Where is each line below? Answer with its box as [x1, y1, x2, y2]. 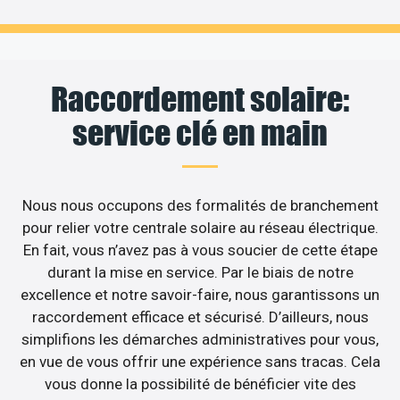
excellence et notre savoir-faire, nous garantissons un [21, 286, 379, 304]
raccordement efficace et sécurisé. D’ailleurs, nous [31, 308, 369, 327]
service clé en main [72, 113, 328, 154]
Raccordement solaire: [51, 79, 349, 120]
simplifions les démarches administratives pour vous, [21, 330, 379, 349]
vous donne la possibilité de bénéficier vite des [44, 375, 356, 394]
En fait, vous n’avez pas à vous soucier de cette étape [22, 241, 378, 260]
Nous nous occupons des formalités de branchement [21, 196, 379, 215]
